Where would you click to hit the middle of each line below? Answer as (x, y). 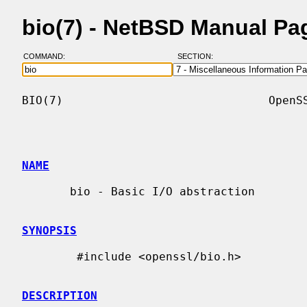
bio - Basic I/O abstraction (46, 191)
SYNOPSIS (49, 230)
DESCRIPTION (60, 295)
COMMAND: (48, 57)
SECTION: (198, 57)
